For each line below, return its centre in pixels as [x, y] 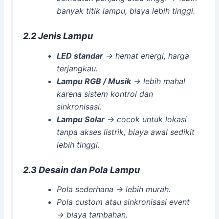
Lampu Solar [80, 119]
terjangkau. [77, 68]
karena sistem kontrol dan [105, 94]
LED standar [80, 55]
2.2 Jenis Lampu [58, 36]
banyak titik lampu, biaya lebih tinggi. [126, 11]
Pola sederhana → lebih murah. [113, 189]
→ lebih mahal [158, 81]
